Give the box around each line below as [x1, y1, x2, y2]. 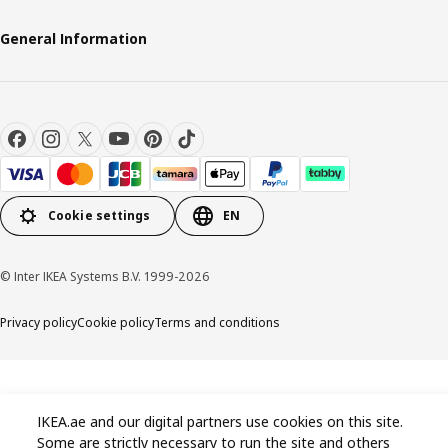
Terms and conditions [154, 313, 280, 331]
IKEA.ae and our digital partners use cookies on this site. [37, 412, 404, 432]
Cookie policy [77, 313, 154, 331]
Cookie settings [48, 207, 151, 225]
